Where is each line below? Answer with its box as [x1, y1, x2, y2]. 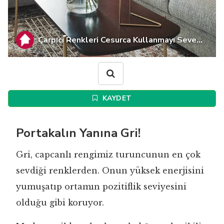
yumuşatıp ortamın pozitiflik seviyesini [16, 181, 186, 192]
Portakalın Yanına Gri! [16, 125, 140, 141]
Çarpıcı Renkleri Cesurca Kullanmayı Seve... [38, 34, 202, 46]
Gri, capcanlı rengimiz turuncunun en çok [16, 149, 200, 160]
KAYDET [100, 93, 132, 103]
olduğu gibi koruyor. [16, 197, 104, 208]
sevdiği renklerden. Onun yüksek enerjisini [16, 165, 204, 176]
